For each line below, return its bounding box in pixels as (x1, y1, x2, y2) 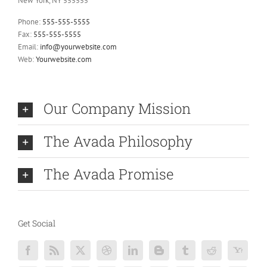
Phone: (18, 16, 42, 27)
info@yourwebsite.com (40, 41, 117, 52)
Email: (18, 41, 40, 52)
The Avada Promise (44, 164, 174, 184)
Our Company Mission (44, 98, 191, 118)
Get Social (18, 217, 55, 229)
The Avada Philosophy (44, 131, 193, 151)
